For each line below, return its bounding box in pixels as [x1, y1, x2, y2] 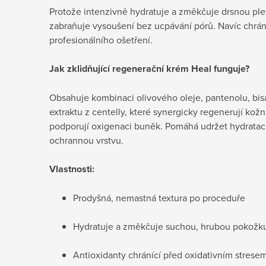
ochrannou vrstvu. [49, 133, 123, 147]
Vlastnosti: [49, 161, 94, 176]
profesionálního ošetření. [49, 33, 153, 46]
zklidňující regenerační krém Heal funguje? [67, 61, 249, 75]
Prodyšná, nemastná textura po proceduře [73, 191, 245, 204]
